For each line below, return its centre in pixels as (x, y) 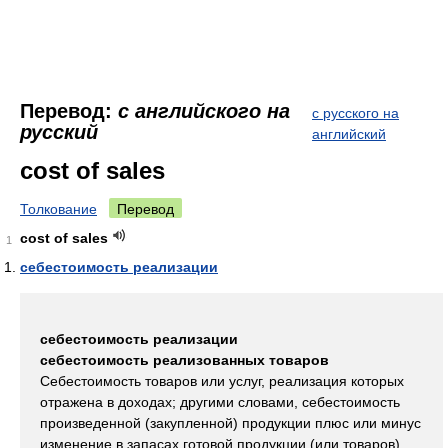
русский (59, 132)
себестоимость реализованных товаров (184, 360)
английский (349, 134)
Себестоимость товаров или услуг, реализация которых (222, 381)
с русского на (355, 113)
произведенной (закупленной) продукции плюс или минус (230, 423)
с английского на (204, 111)
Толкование (58, 209)
